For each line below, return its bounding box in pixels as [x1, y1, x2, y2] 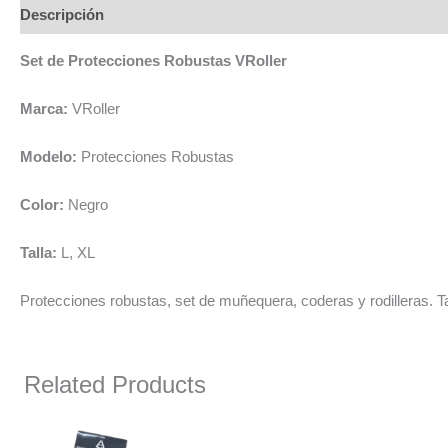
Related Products [24, 371, 206, 398]
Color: [20, 196, 64, 213]
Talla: [20, 244, 57, 261]
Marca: [20, 100, 68, 117]
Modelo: [20, 148, 81, 165]
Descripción [20, 5, 104, 23]
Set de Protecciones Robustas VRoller [20, 52, 287, 69]
